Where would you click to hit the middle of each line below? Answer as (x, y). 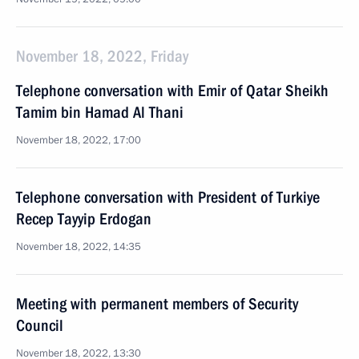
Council (40, 325)
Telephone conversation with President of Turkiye (168, 197)
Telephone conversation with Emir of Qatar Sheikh (172, 91)
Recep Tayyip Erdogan (84, 219)
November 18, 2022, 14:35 (79, 247)
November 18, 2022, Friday (102, 56)
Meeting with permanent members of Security (157, 304)
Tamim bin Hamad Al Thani (100, 112)
